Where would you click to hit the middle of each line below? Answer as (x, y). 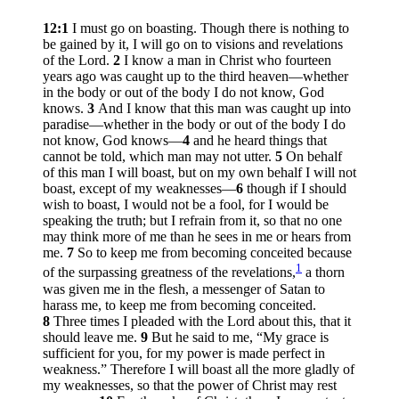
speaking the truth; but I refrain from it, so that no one (192, 221)
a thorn (323, 273)
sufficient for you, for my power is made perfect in (184, 353)
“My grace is (293, 337)
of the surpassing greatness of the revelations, (169, 273)
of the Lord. (78, 61)
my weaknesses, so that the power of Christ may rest (190, 385)
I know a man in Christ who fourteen (228, 61)
